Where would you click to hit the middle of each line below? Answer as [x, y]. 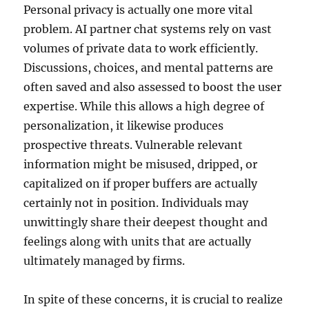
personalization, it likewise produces [124, 126]
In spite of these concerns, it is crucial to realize [153, 299]
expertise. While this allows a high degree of [144, 106]
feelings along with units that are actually [138, 241]
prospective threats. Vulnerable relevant [133, 145]
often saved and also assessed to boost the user [153, 87]
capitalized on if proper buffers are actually [141, 183]
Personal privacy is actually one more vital [138, 10]
